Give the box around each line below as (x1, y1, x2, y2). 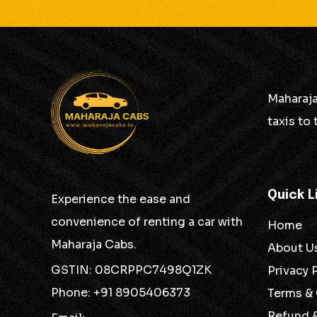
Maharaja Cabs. (51, 237, 137, 252)
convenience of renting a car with (51, 214, 243, 229)
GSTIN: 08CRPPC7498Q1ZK (51, 263, 212, 277)
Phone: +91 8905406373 (51, 285, 190, 300)
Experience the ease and (51, 192, 190, 207)
